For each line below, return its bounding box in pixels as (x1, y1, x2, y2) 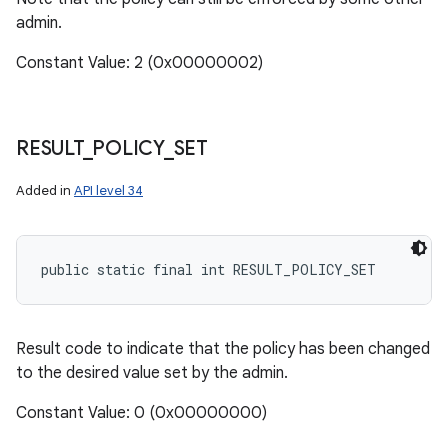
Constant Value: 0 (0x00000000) (16, 403, 267, 423)
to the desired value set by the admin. (16, 363, 288, 383)
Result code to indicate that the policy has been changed (16, 339, 430, 359)
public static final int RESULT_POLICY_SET (41, 260, 376, 279)
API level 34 (74, 182, 143, 199)
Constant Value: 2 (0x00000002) (16, 53, 263, 73)
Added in (16, 182, 74, 199)
